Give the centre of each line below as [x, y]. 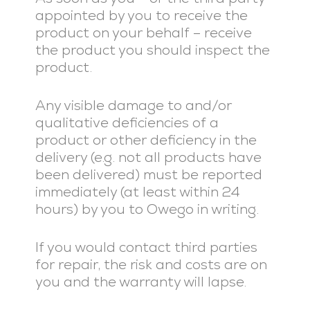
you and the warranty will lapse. [140, 282]
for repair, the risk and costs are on [151, 264]
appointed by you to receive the [141, 15]
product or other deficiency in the [146, 140]
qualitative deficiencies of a [127, 122]
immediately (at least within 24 [137, 192]
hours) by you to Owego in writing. [147, 209]
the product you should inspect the [152, 50]
